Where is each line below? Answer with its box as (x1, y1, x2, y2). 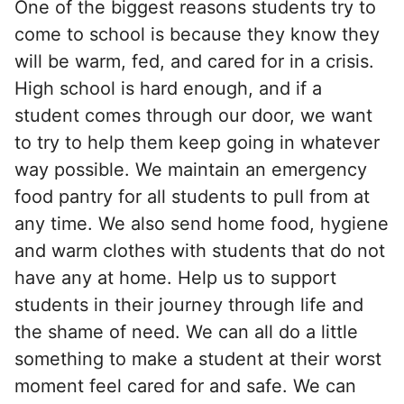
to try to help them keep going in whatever (14, 131, 380, 153)
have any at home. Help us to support (14, 266, 336, 289)
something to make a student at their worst (14, 347, 381, 370)
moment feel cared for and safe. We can (14, 374, 356, 397)
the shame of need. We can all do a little (14, 320, 358, 343)
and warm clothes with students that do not (14, 239, 385, 262)
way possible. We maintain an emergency (14, 158, 367, 180)
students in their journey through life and (14, 293, 363, 316)
